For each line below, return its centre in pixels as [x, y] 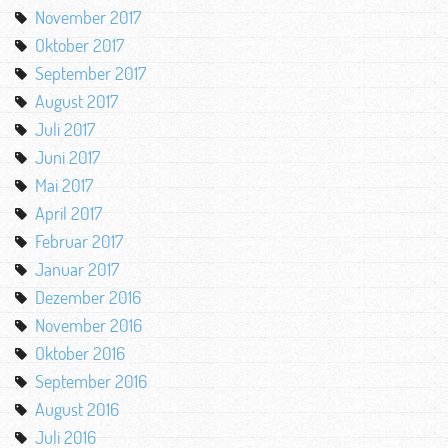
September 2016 [91, 381]
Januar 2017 [77, 269]
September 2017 [90, 73]
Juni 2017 [67, 157]
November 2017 [88, 17]
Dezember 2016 [88, 297]
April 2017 [68, 213]
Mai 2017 [64, 185]
